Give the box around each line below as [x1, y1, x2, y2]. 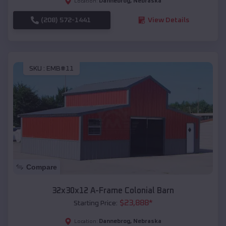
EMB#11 [46, 65, 74, 73]
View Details [147, 16, 189, 24]
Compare [26, 163, 57, 172]
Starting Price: [73, 200, 118, 207]
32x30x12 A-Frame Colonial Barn [52, 187, 174, 195]
